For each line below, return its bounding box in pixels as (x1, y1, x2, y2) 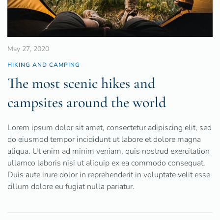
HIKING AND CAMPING (7, 61, 80, 69)
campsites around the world (7, 93, 166, 112)
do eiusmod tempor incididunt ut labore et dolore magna (7, 134, 201, 145)
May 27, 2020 (7, 44, 49, 54)
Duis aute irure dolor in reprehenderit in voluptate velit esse (7, 169, 210, 181)
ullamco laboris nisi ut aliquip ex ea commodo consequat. (7, 158, 205, 169)
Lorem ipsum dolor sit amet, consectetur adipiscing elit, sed (7, 122, 212, 134)
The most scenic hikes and (7, 74, 155, 93)
